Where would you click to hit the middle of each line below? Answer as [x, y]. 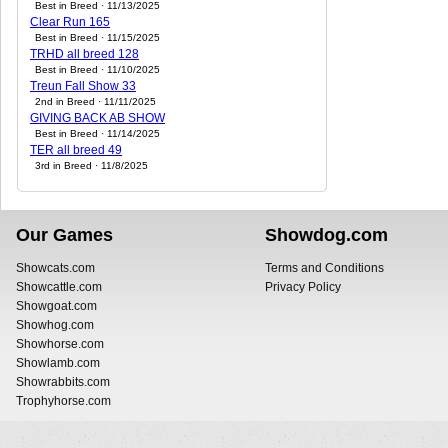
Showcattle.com [59, 286]
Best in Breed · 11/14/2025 [97, 133]
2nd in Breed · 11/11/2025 [95, 101]
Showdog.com [326, 234]
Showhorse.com [60, 343]
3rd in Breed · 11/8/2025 [91, 165]
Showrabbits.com [63, 381]
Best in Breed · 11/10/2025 [97, 69]
